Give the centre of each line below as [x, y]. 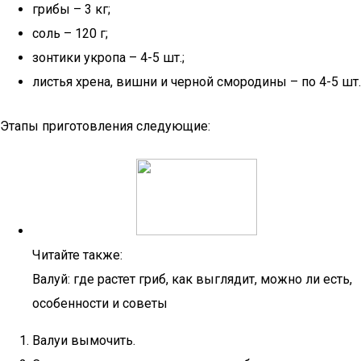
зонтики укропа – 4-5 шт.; [108, 58]
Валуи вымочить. [84, 340]
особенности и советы [100, 303]
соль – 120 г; [70, 33]
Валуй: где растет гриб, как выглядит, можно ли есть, [192, 279]
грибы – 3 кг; [71, 9]
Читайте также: [77, 255]
